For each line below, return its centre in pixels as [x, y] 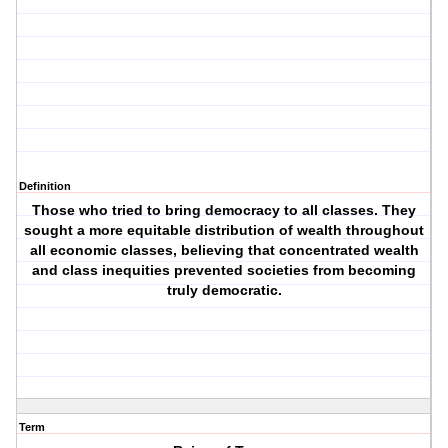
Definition [45, 186]
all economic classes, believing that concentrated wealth [224, 250]
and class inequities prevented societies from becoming [224, 270]
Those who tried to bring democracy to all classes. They [224, 210]
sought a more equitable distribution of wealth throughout [224, 230]
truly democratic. [224, 290]
